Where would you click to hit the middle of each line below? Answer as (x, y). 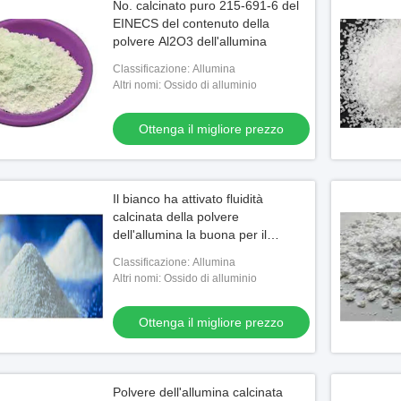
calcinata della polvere (176, 217)
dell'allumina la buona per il (190, 235)
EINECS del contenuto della (191, 23)
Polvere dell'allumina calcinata (198, 392)
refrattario (141, 252)
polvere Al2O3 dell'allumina (190, 41)
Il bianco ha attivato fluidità (188, 199)
